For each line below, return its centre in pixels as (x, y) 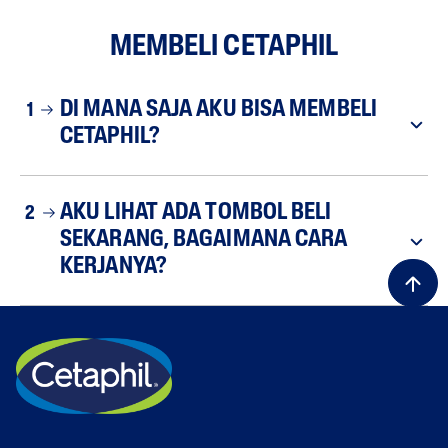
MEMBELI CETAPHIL (224, 47)
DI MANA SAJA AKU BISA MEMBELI (218, 110)
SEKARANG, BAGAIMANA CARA (204, 240)
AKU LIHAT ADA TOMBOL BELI (196, 213)
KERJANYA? (113, 267)
